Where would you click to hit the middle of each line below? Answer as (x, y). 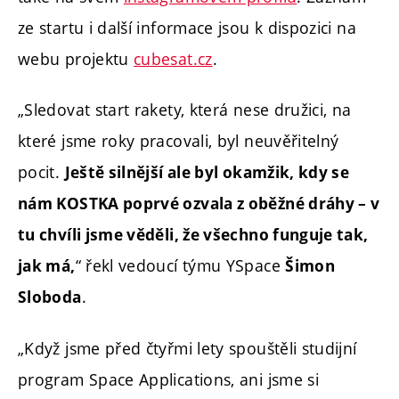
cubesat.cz (173, 58)
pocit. (41, 172)
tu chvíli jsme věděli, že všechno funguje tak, (193, 235)
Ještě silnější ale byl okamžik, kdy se (207, 173)
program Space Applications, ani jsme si (169, 379)
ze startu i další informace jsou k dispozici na (187, 27)
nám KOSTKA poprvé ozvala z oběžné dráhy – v (199, 204)
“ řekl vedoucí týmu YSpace (180, 266)
